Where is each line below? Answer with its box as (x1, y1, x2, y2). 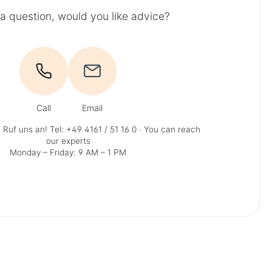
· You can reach (136, 124, 200, 134)
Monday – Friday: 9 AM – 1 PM (10, 147, 126, 157)
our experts (46, 135, 90, 146)
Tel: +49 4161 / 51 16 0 (49, 124, 137, 134)
